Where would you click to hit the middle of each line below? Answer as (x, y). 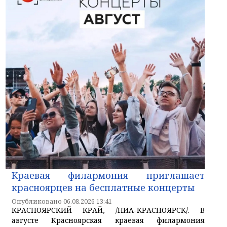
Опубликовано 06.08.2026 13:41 (62, 202)
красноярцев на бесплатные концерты (103, 188)
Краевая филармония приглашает (108, 176)
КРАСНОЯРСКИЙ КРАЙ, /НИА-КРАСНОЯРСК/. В (108, 210)
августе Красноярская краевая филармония (108, 220)
